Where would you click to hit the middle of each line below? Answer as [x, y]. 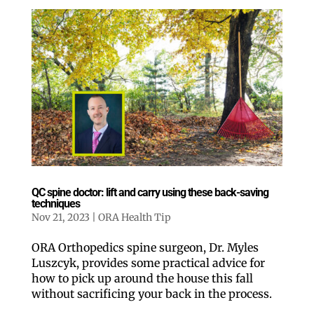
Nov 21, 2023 [60, 218]
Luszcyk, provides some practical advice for [148, 263]
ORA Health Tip [134, 218]
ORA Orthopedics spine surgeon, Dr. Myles [145, 248]
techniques [55, 204]
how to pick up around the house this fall [142, 279]
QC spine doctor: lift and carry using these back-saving [150, 193]
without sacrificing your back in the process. [151, 294]
